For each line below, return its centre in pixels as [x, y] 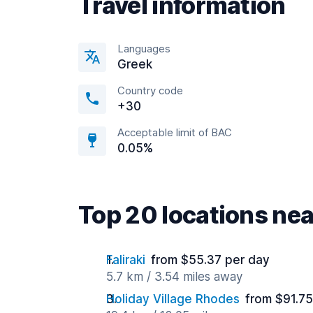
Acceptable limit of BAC [175, 132]
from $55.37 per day [210, 260]
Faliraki [126, 260]
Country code [150, 90]
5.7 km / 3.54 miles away [174, 277]
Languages [144, 49]
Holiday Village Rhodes [173, 299]
